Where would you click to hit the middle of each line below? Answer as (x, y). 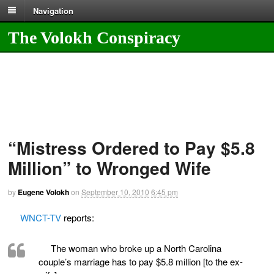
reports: (78, 217)
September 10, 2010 (115, 192)
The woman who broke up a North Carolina (136, 248)
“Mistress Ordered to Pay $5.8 (131, 148)
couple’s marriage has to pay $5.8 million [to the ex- (141, 261)
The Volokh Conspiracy (94, 37)
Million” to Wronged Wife (109, 168)
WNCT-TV (41, 217)
